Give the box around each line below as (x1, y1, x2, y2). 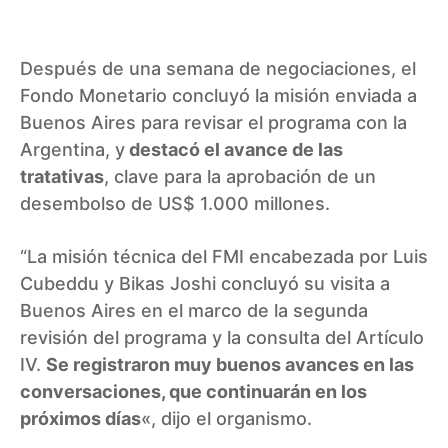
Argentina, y (20, 138, 125, 160)
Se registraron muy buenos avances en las (46, 353, 414, 375)
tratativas (20, 165, 104, 187)
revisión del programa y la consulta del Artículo (20, 326, 424, 348)
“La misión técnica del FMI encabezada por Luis (20, 245, 428, 267)
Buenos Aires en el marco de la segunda (20, 299, 368, 321)
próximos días (20, 407, 141, 429)
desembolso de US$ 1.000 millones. (20, 192, 330, 214)
